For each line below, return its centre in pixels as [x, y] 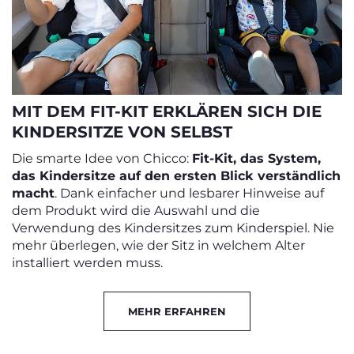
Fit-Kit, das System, [256, 158]
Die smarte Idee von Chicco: [102, 158]
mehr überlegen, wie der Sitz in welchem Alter [158, 245]
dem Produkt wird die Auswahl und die [136, 210]
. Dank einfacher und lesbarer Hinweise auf [189, 193]
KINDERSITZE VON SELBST [122, 132]
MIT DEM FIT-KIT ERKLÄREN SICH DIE [167, 111]
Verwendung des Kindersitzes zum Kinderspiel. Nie [173, 228]
